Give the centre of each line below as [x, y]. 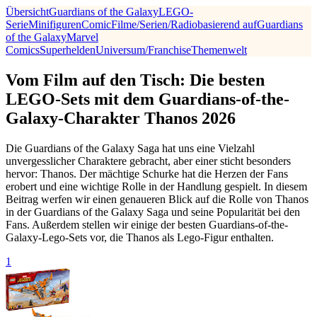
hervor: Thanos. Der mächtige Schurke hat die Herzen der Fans [147, 173]
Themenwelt [219, 50]
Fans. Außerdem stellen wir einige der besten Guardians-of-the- [147, 224]
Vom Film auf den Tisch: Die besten [135, 80]
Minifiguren [55, 24]
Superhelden [68, 50]
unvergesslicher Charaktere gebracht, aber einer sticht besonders [148, 161]
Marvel [82, 37]
